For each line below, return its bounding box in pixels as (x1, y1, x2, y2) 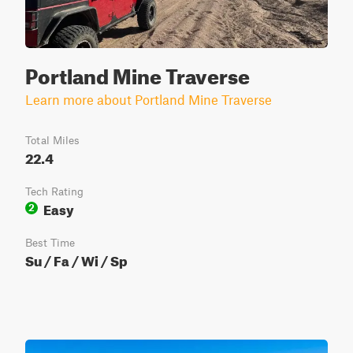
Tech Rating (25, 185, 84, 198)
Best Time (25, 236, 75, 249)
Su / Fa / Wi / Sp (25, 248, 128, 269)
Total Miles (25, 134, 80, 147)
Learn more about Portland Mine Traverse (25, 91, 272, 107)
